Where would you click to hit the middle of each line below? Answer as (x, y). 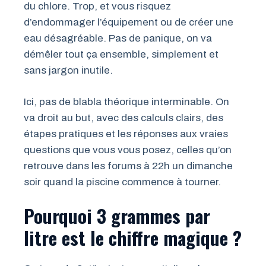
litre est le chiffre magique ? (133, 238)
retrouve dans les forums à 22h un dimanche (128, 166)
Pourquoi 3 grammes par (117, 216)
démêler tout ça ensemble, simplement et (121, 55)
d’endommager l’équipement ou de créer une (129, 23)
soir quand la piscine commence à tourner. (122, 182)
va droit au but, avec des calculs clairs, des (123, 118)
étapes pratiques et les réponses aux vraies (126, 134)
